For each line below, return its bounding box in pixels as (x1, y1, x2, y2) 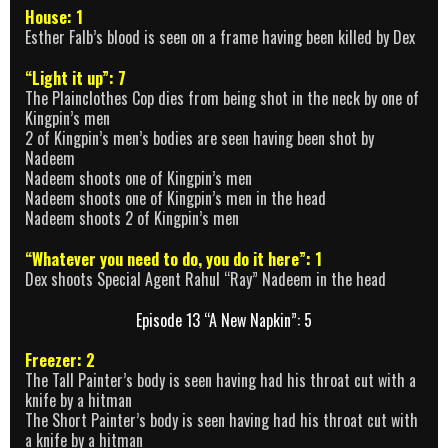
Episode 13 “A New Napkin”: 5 (136, 307, 312, 332)
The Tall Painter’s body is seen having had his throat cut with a (25, 367, 416, 392)
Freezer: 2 (25, 347, 95, 372)
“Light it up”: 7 (25, 65, 126, 90)
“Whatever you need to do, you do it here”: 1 (25, 246, 322, 271)
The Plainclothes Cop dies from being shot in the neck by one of (25, 85, 419, 110)
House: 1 (25, 5, 83, 30)
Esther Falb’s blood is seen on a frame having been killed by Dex (25, 25, 415, 50)
